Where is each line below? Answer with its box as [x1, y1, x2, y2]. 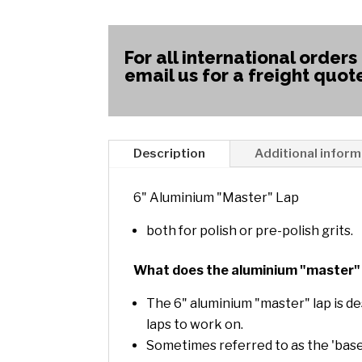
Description [133, 146, 206, 162]
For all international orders [124, 47, 358, 69]
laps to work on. [146, 317, 244, 333]
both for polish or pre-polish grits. [146, 223, 354, 239]
